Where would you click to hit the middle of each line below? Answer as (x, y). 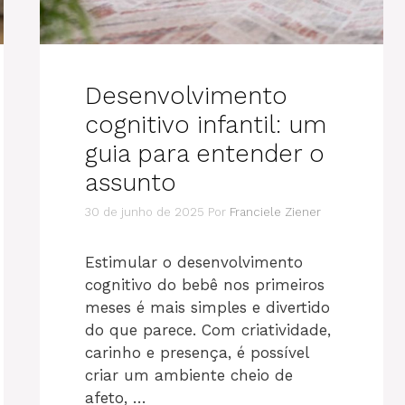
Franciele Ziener (275, 212)
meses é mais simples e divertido (207, 307)
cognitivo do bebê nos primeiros (205, 284)
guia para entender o (205, 154)
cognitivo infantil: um (206, 125)
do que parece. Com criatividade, (208, 330)
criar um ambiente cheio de (189, 375)
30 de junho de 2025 (145, 212)
